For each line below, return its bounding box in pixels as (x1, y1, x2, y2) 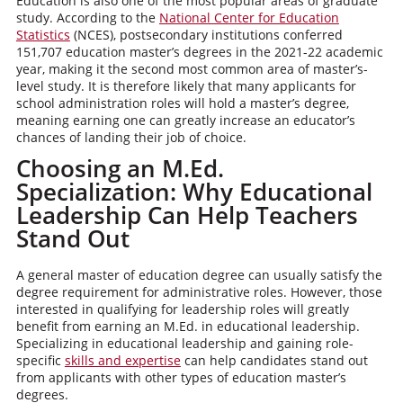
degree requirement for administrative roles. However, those (15, 283, 382, 300)
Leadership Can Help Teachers (15, 199, 358, 231)
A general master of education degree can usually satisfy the (15, 266, 382, 283)
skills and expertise (64, 352, 181, 369)
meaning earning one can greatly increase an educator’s (15, 112, 355, 129)
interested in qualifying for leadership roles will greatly (15, 300, 349, 318)
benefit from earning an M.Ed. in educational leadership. (15, 318, 360, 335)
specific (15, 352, 65, 369)
